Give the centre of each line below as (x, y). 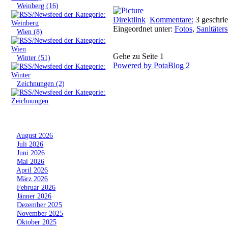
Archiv (21, 118)
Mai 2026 (31, 161)
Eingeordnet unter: (144, 28)
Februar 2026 (36, 187)
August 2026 (35, 135)
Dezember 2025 (40, 204)
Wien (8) (30, 31)
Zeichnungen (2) (41, 83)
